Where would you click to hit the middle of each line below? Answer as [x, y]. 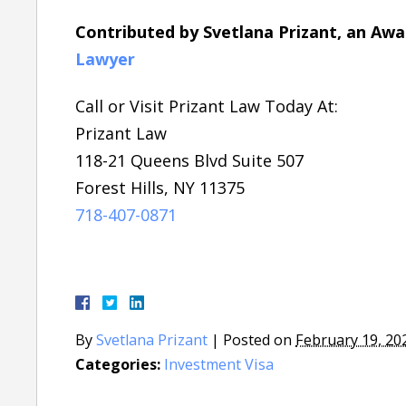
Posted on [259, 339]
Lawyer [105, 58]
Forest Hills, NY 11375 [160, 187]
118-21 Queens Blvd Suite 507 [189, 160]
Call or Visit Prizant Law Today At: [207, 106]
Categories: [118, 364]
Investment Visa [219, 364]
